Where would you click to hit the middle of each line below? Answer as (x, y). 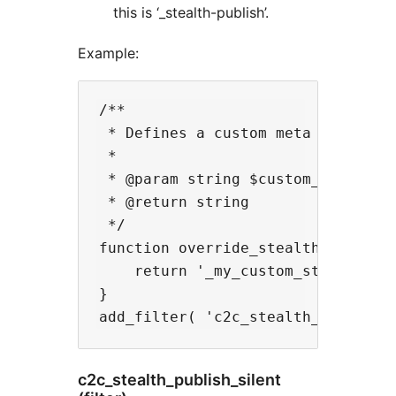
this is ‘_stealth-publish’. (191, 13)
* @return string (174, 202)
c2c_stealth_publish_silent (179, 380)
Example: (108, 53)
